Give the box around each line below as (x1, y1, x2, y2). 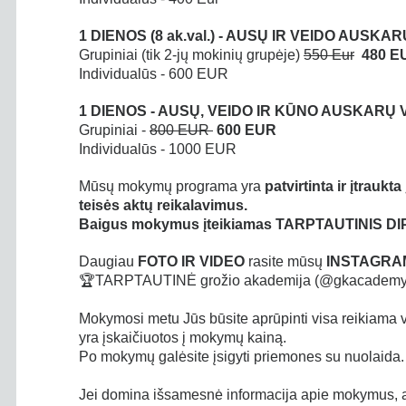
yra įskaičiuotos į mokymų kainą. (79, 330, 286, 345)
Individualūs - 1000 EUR (79, 141, 237, 157)
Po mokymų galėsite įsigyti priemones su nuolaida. (79, 349, 404, 364)
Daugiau (79, 254, 134, 269)
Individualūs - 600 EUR (79, 66, 228, 82)
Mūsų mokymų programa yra (79, 179, 261, 194)
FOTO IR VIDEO (134, 254, 248, 269)
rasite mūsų (248, 254, 326, 269)
